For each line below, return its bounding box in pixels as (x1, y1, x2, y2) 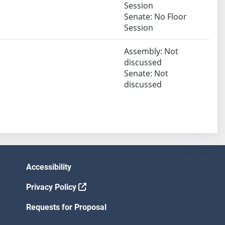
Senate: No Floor (124, 11, 187, 23)
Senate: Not (124, 68, 169, 79)
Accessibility (26, 162, 71, 172)
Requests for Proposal (26, 202, 106, 212)
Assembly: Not (124, 46, 179, 57)
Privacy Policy (26, 182, 78, 192)
